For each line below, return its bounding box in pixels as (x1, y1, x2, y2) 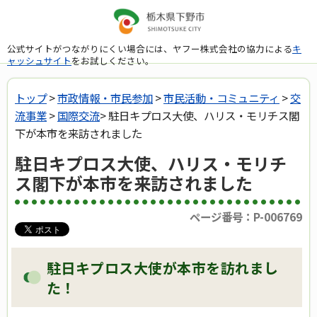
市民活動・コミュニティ (163, 90, 279, 105)
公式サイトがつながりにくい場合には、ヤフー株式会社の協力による (7, 41, 292, 55)
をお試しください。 (71, 53, 154, 67)
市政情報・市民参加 (57, 90, 153, 105)
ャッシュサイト (7, 53, 71, 67)
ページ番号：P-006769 (190, 209, 302, 225)
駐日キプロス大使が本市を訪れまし (47, 258, 279, 279)
